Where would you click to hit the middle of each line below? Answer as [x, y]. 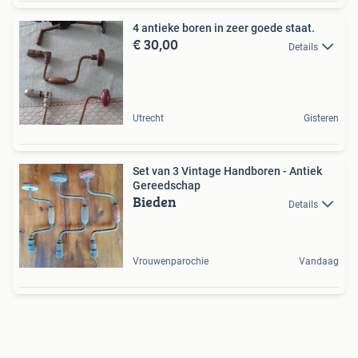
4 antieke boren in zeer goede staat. [224, 28]
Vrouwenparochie [171, 262]
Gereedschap [167, 186]
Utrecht [148, 119]
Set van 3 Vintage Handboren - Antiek [227, 171]
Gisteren [321, 119]
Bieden [155, 202]
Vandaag [319, 262]
